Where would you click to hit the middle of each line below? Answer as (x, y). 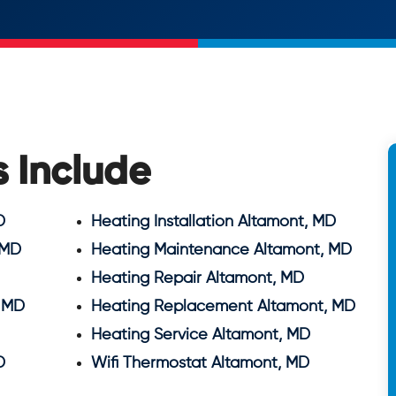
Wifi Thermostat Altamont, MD (200, 364)
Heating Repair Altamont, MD (198, 279)
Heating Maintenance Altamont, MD (221, 251)
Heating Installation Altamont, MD (213, 222)
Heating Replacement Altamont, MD (223, 307)
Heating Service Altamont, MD (201, 335)
